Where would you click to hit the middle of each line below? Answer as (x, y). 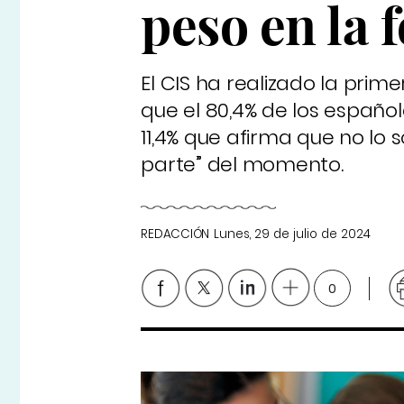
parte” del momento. (242, 165)
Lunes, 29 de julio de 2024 (293, 234)
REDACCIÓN (175, 234)
